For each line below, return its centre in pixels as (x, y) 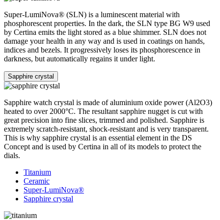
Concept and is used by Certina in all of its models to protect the (103, 146)
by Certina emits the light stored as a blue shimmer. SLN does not (105, 32)
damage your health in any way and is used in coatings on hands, (104, 41)
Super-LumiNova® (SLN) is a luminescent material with (92, 14)
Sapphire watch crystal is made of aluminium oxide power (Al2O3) (108, 102)
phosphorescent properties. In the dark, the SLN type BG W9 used (107, 23)
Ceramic (37, 181)
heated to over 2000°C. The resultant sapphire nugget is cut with (103, 111)
